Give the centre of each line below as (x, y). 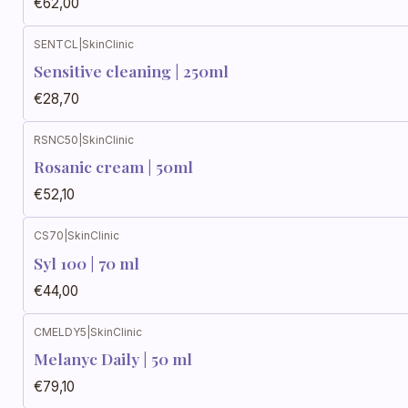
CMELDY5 (60, 331)
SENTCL (56, 44)
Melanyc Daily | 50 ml (113, 358)
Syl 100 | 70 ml (87, 262)
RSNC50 (56, 140)
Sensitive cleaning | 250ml (131, 70)
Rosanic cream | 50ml (113, 167)
